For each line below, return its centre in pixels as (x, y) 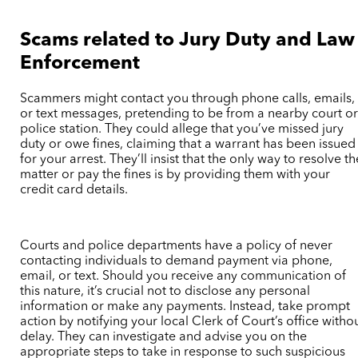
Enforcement (80, 64)
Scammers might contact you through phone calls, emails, (188, 99)
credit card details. (74, 190)
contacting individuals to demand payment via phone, (177, 261)
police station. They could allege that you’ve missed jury (182, 129)
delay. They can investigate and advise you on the (164, 337)
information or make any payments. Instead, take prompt (185, 306)
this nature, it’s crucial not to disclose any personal (165, 291)
